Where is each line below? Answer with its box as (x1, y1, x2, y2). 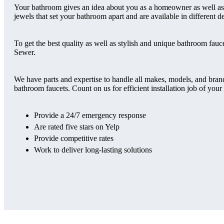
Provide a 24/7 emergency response (34, 110, 146, 119)
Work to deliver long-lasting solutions (34, 145, 152, 154)
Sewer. (14, 47, 35, 56)
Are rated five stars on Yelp (34, 122, 119, 131)
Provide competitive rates (34, 133, 113, 142)
